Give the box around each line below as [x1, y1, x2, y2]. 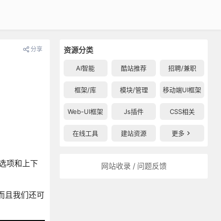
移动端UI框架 [163, 86, 202, 94]
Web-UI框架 [68, 108, 104, 115]
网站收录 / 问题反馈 [101, 161, 167, 171]
